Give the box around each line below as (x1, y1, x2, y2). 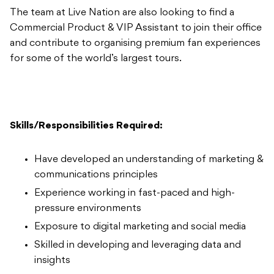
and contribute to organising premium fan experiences (10, 38, 261, 48)
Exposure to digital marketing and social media (34, 221, 246, 232)
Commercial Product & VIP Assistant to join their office (10, 23, 262, 33)
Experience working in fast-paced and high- (34, 188, 235, 198)
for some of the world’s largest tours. (10, 53, 182, 64)
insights (34, 255, 70, 265)
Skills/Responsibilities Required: (10, 120, 163, 131)
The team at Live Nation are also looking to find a (10, 7, 234, 18)
